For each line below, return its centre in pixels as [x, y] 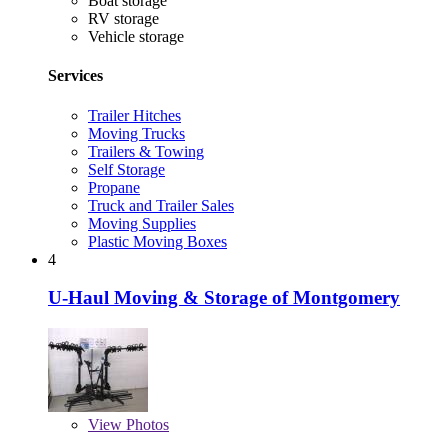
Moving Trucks [136, 133]
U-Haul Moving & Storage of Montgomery [224, 298]
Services [75, 76]
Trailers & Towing [146, 151]
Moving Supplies [142, 223]
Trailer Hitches [134, 115]
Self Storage [126, 169]
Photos [145, 425]
